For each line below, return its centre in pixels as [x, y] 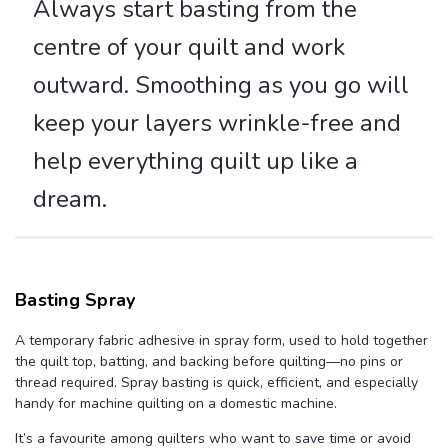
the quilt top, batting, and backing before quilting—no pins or [209, 362]
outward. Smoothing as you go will [221, 85]
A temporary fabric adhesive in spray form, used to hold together [221, 341]
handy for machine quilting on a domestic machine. [176, 404]
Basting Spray [75, 300]
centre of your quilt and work [189, 47]
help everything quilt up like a [195, 161]
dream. [70, 199]
